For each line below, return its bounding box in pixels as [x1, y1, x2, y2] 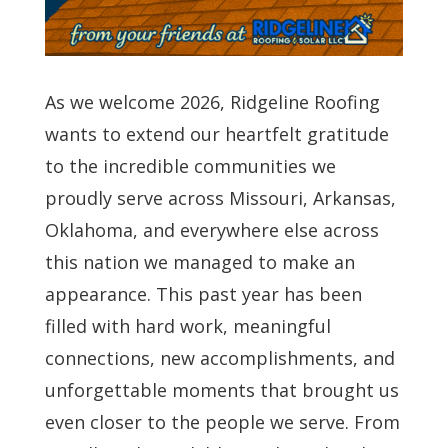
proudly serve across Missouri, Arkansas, [44, 185, 396, 210]
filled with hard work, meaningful [44, 313, 331, 338]
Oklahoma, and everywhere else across [44, 217, 379, 242]
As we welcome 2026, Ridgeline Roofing [44, 89, 380, 114]
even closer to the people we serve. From [44, 409, 400, 434]
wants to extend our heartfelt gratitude [44, 121, 389, 146]
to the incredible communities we [44, 153, 336, 178]
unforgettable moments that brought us [44, 377, 399, 402]
